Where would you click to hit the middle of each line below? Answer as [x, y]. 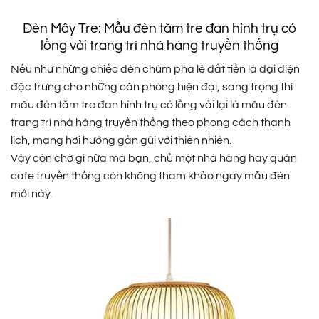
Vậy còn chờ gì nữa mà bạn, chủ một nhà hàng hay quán [154, 158]
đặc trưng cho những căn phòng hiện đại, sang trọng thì [152, 87]
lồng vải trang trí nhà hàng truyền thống [159, 45]
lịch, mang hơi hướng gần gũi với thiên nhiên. [121, 141]
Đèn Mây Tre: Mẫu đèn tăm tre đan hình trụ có [159, 28]
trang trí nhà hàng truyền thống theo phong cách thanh [151, 123]
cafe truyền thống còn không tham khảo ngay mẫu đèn [150, 176]
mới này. [31, 194]
